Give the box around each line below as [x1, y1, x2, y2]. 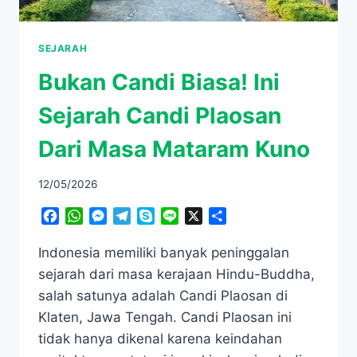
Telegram [131, 208, 186, 225]
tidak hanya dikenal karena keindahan [38, 331, 282, 347]
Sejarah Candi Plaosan [38, 101, 281, 129]
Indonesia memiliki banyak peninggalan [38, 245, 289, 261]
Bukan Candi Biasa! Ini [38, 68, 280, 96]
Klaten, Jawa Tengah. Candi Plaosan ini [38, 309, 292, 326]
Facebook [59, 208, 119, 225]
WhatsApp [83, 208, 145, 225]
